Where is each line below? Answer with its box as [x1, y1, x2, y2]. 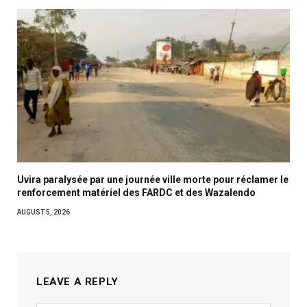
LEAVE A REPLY [36, 275, 119, 288]
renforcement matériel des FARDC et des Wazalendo [17, 186, 256, 198]
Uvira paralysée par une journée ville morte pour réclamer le [17, 173, 288, 185]
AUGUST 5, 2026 [17, 208, 70, 216]
